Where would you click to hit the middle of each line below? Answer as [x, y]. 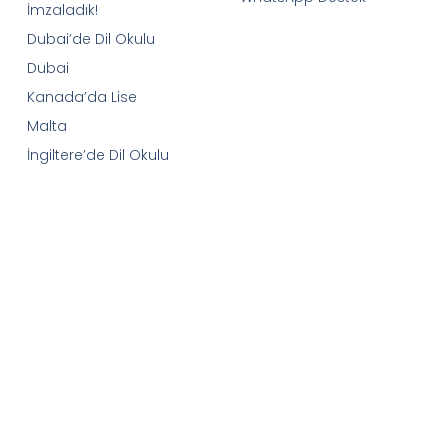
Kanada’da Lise [81, 96]
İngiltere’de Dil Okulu [97, 154]
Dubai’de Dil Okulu [90, 38]
